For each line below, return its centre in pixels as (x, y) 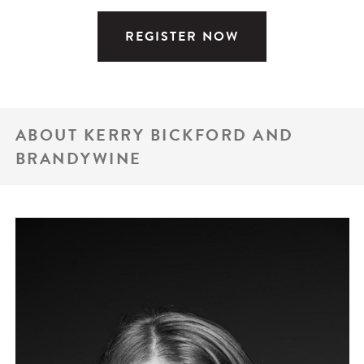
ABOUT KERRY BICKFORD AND (154, 134)
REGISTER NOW (182, 37)
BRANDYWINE (78, 158)
